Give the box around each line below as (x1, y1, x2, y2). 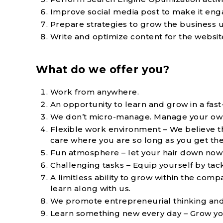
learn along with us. (50, 183, 131, 193)
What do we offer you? (36, 63, 170, 76)
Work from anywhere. (50, 87, 139, 97)
